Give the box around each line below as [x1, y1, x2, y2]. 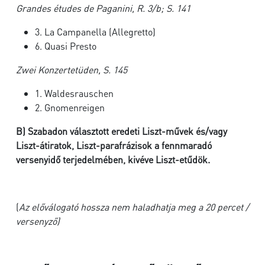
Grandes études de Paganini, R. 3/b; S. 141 [16, 2, 190, 14]
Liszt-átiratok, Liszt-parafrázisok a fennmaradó [16, 139, 212, 151]
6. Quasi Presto [35, 40, 96, 52]
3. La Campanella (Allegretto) [35, 25, 156, 38]
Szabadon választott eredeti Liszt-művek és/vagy [28, 125, 227, 137]
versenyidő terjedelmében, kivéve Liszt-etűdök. [16, 153, 210, 166]
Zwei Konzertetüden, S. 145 [16, 63, 127, 76]
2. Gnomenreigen [35, 101, 105, 114]
